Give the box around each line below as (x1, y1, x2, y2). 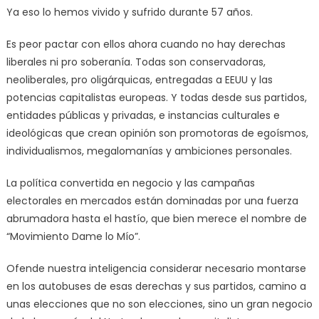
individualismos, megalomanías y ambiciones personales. (6, 143, 292, 158)
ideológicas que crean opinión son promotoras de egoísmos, (6, 125, 308, 140)
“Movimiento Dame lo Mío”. (6, 229, 140, 244)
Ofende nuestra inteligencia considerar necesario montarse (6, 261, 306, 276)
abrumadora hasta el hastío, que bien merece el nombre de (6, 211, 307, 226)
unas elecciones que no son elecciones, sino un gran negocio (6, 296, 313, 311)
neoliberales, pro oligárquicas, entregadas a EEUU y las (6, 72, 273, 87)
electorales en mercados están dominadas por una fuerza (6, 193, 298, 208)
